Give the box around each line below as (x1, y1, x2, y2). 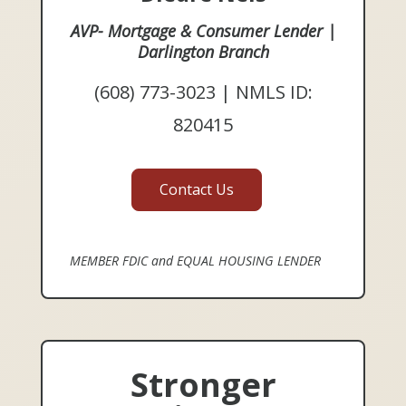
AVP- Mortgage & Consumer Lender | (70, 19, 336, 42)
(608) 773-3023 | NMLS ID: (93, 79, 313, 104)
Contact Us (159, 179, 234, 199)
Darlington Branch (137, 40, 269, 63)
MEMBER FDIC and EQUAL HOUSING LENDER (70, 251, 321, 269)
